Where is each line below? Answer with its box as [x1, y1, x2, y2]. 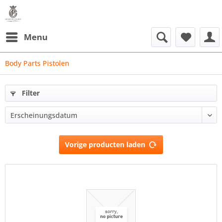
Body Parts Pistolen [5, 58, 69, 68]
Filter [20, 88, 40, 98]
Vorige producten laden [65, 140, 145, 149]
